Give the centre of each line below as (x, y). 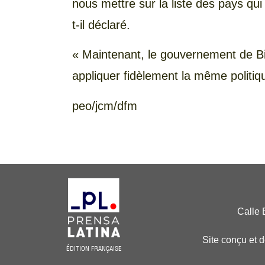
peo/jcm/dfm (105, 106)
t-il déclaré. (101, 25)
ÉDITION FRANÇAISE (94, 248)
